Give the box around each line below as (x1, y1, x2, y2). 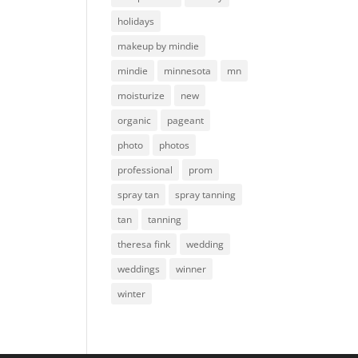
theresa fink (117, 237, 171, 251)
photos (159, 138, 190, 152)
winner (176, 262, 207, 276)
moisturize (117, 89, 165, 102)
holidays (117, 14, 155, 28)
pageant (167, 113, 205, 127)
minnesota (164, 64, 212, 78)
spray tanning (175, 188, 237, 201)
